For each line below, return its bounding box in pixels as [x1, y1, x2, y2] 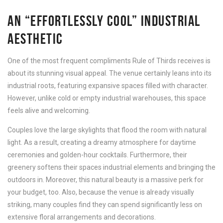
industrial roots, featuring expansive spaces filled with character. [7, 81, 208, 90]
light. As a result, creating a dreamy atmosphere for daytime [7, 138, 196, 146]
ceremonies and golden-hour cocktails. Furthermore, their [7, 150, 187, 159]
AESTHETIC [7, 30, 63, 47]
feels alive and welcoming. [7, 106, 90, 114]
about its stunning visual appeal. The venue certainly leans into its [7, 69, 212, 77]
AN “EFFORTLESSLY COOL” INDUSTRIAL [7, 12, 201, 29]
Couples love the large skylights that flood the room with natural [7, 125, 207, 134]
